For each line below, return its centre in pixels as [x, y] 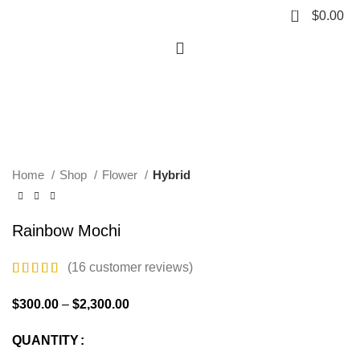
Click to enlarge [57, 96]
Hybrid [172, 175]
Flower [121, 175]
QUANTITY [45, 340]
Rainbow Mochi [66, 231]
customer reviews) [139, 268]
